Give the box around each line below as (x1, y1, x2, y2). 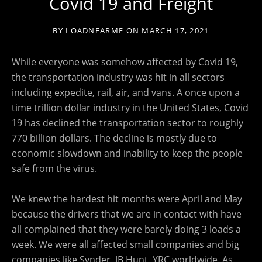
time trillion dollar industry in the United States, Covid (12, 101, 249, 114)
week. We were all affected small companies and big (12, 237, 239, 251)
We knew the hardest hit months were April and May (12, 192, 242, 205)
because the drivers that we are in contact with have (12, 207, 242, 220)
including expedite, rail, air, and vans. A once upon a (12, 85, 240, 99)
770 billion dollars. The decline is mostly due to (12, 131, 217, 144)
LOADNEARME (65, 25, 124, 36)
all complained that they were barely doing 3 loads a (12, 222, 241, 236)
